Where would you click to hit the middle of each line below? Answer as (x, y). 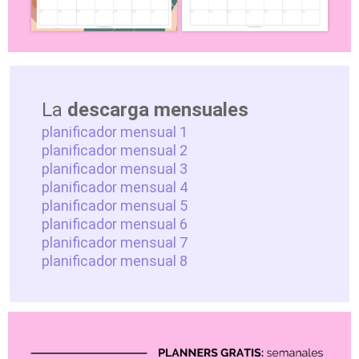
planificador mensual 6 (115, 224)
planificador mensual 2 (116, 151)
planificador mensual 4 (115, 188)
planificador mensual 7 (115, 243)
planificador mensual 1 (115, 132)
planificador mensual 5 (115, 206)
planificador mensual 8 (116, 261)
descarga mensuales (158, 110)
